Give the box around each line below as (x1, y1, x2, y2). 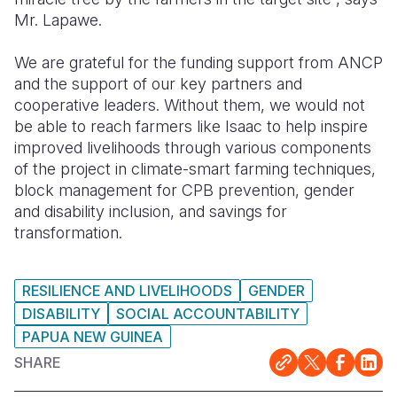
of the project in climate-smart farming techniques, (14, 160, 376, 179)
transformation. (14, 223, 122, 243)
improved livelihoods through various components (14, 138, 371, 158)
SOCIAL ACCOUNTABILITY (116, 305, 300, 323)
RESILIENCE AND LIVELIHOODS (22, 282, 232, 300)
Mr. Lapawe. (14, 11, 102, 30)
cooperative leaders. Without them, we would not (14, 96, 365, 115)
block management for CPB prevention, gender (14, 181, 354, 200)
